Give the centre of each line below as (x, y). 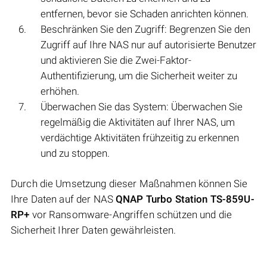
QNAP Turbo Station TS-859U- (185, 199)
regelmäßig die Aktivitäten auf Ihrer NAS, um (138, 122)
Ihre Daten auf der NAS (63, 199)
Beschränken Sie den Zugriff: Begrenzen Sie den (145, 30)
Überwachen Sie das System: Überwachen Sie (142, 107)
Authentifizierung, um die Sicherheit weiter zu (139, 76)
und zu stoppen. (75, 153)
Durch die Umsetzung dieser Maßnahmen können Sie (129, 184)
